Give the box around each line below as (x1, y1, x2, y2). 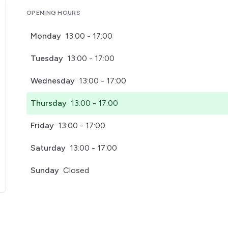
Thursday (31, 98, 67, 108)
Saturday (31, 143, 66, 153)
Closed (63, 165, 89, 175)
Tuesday (31, 53, 63, 63)
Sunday (31, 165, 59, 175)
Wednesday (31, 76, 75, 85)
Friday (31, 121, 54, 130)
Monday (31, 31, 61, 41)
